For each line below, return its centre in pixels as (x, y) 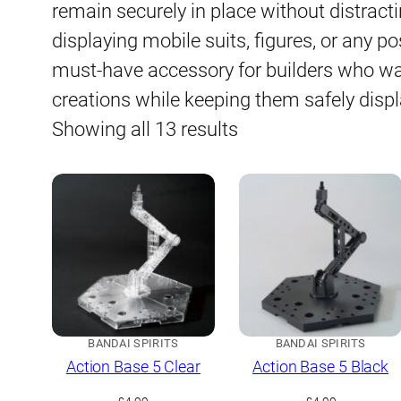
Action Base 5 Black (321, 367)
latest (261, 188)
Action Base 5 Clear (133, 367)
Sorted (265, 129)
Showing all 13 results (145, 130)
